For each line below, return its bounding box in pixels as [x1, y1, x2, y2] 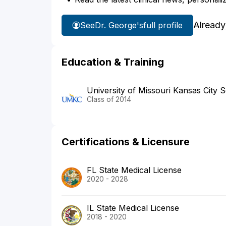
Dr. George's [95, 20, 143, 30]
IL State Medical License [87, 203, 179, 213]
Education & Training [62, 56, 164, 69]
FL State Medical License [87, 165, 182, 176]
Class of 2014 [87, 95, 131, 104]
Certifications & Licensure [62, 136, 190, 148]
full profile [143, 20, 183, 30]
